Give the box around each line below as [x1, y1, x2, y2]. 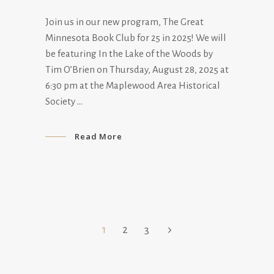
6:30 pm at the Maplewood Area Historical [45, 80, 220, 91]
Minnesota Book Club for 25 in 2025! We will [45, 32, 226, 43]
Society [45, 95, 77, 106]
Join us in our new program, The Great [45, 16, 204, 27]
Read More [74, 131, 123, 143]
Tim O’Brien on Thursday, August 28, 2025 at [45, 64, 229, 75]
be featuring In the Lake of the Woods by [45, 48, 213, 59]
